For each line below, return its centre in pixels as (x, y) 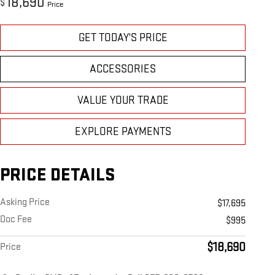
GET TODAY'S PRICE (123, 38)
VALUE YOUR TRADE (123, 101)
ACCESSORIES (123, 69)
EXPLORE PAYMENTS (123, 132)
